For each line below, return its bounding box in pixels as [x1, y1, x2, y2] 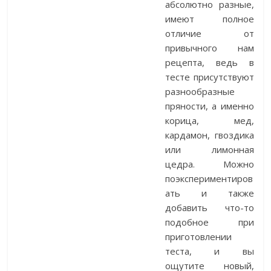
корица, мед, [165, 114, 254, 127]
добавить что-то [165, 201, 254, 214]
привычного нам [165, 42, 254, 54]
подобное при [165, 216, 254, 229]
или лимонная [165, 143, 254, 156]
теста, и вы [165, 245, 254, 258]
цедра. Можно [165, 158, 254, 171]
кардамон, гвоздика [165, 129, 254, 142]
